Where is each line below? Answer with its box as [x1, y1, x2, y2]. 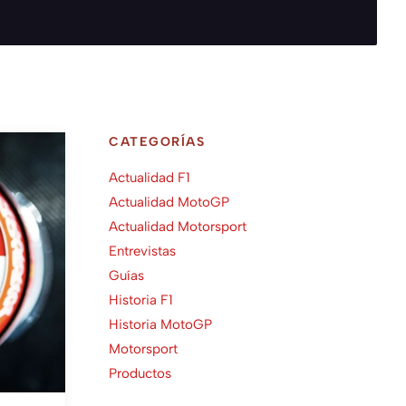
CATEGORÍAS [109, 134, 205, 150]
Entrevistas [109, 243, 176, 259]
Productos [109, 365, 171, 382]
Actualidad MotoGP [109, 194, 229, 210]
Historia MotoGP [109, 316, 212, 333]
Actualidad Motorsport [109, 218, 246, 235]
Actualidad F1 [109, 169, 190, 186]
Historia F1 [109, 292, 173, 308]
